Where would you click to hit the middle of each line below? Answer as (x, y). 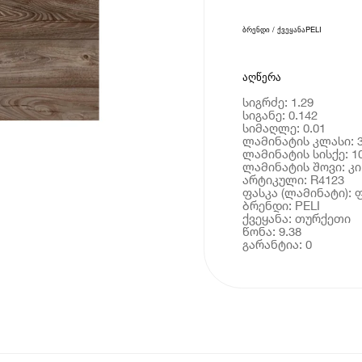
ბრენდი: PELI (281, 205)
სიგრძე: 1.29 (278, 101)
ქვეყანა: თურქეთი (296, 218)
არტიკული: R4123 (293, 179)
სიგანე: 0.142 (280, 114)
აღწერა (261, 77)
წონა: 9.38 (271, 231)
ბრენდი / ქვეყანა (274, 29)
